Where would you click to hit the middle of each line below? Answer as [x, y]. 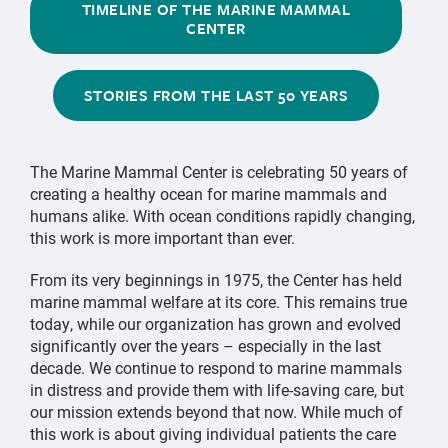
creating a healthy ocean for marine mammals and [208, 194]
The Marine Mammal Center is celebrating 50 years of [219, 172]
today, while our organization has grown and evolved [215, 324]
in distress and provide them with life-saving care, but [217, 390]
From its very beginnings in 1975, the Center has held [216, 280]
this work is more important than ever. [162, 238]
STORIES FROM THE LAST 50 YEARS [216, 95]
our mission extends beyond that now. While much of [216, 412]
